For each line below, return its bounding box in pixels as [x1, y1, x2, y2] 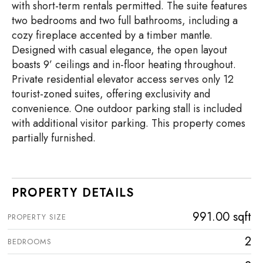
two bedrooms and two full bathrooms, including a [12, 12, 238, 28]
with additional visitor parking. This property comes [12, 115, 245, 131]
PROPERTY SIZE [8, 211, 66, 222]
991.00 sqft [193, 208, 251, 225]
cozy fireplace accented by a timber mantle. [12, 27, 213, 43]
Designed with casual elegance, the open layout [12, 42, 227, 58]
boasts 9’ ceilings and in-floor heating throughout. [12, 56, 236, 72]
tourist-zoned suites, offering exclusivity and [12, 86, 210, 102]
